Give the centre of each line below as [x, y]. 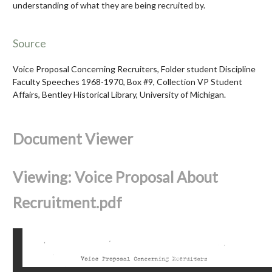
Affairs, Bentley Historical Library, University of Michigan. [119, 94]
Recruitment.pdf [67, 202]
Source [29, 43]
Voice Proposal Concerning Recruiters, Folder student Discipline [134, 69]
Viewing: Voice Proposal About [115, 177]
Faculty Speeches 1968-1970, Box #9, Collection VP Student [127, 81]
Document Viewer [73, 138]
